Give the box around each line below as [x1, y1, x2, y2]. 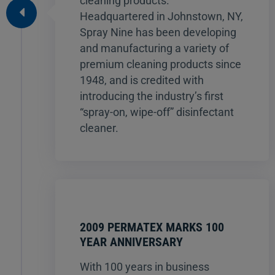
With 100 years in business [80, 260, 209, 273]
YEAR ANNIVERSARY [80, 234, 183, 249]
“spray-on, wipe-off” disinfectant [80, 105, 234, 118]
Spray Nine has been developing [80, 25, 236, 39]
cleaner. [80, 121, 118, 134]
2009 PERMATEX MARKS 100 [80, 219, 224, 234]
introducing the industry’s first [80, 89, 223, 103]
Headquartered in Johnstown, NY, [80, 9, 243, 23]
